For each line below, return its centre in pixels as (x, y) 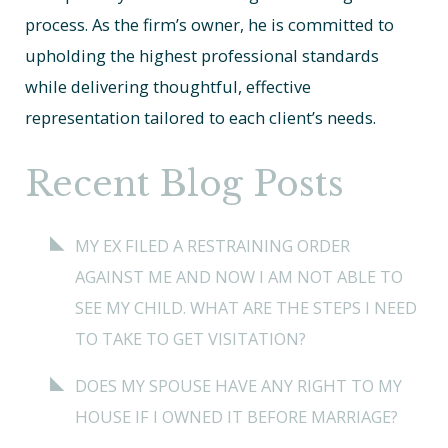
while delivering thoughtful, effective (168, 87)
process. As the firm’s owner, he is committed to (210, 25)
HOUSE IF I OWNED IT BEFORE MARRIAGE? (236, 417)
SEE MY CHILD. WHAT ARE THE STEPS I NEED (245, 307)
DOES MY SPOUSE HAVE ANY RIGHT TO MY (238, 386)
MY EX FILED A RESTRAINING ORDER (212, 245)
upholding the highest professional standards (202, 56)
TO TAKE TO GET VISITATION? (190, 338)
